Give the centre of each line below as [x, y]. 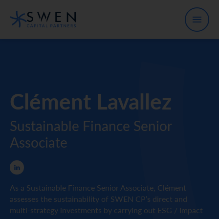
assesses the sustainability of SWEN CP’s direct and [99, 199]
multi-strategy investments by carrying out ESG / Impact [106, 210]
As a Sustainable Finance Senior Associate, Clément [98, 188]
